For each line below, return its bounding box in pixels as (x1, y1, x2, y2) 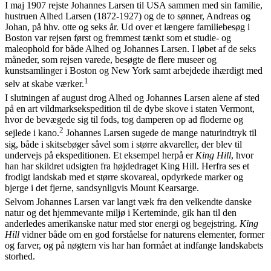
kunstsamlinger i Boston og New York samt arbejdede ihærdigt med (5, 65, 263, 76)
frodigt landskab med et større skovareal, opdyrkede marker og (5, 171, 243, 182)
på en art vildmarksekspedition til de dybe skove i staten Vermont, (5, 103, 255, 114)
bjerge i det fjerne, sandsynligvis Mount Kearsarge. (5, 182, 199, 193)
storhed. (5, 250, 35, 261)
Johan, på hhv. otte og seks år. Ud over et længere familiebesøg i (5, 22, 250, 33)
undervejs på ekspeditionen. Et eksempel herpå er (5, 149, 195, 160)
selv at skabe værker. (5, 79, 84, 90)
